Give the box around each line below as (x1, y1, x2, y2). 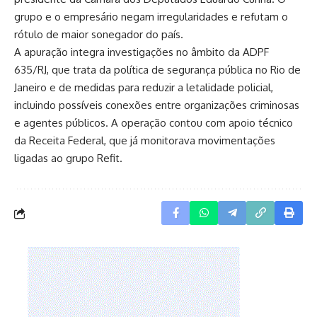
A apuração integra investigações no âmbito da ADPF (14, 45, 269, 59)
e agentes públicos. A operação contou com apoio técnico (14, 116, 293, 129)
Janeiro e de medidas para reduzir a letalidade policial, (14, 81, 273, 94)
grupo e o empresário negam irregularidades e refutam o (14, 10, 288, 23)
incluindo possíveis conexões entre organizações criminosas (14, 98, 299, 112)
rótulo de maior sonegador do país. (14, 28, 183, 41)
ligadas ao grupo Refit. (14, 151, 122, 165)
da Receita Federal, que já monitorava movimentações (14, 134, 275, 147)
